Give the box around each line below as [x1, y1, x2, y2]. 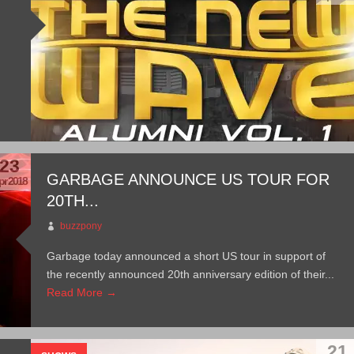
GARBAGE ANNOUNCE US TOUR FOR [47, 171, 330, 188]
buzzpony [60, 220, 103, 232]
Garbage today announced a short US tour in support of [47, 250, 326, 262]
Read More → [47, 286, 118, 299]
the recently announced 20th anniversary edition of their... [47, 268, 335, 281]
